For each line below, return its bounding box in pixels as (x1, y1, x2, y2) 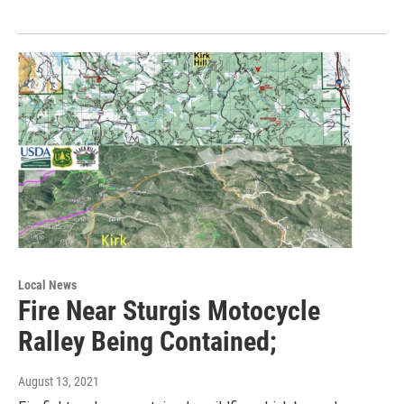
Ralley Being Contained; (18, 325, 277, 357)
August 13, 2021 (18, 373, 99, 389)
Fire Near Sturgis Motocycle (18, 294, 320, 326)
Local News (18, 277, 77, 292)
